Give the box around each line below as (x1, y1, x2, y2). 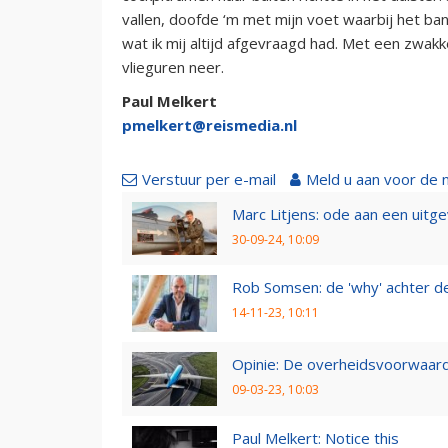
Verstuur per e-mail (142, 168, 276, 189)
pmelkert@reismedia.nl (122, 114, 297, 135)
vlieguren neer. (122, 56, 224, 77)
